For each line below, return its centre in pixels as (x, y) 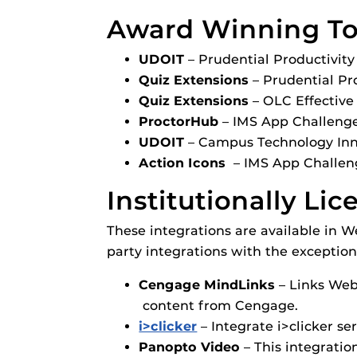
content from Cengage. (221, 306)
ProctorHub (179, 122)
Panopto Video (192, 347)
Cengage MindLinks (209, 285)
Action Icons (182, 163)
